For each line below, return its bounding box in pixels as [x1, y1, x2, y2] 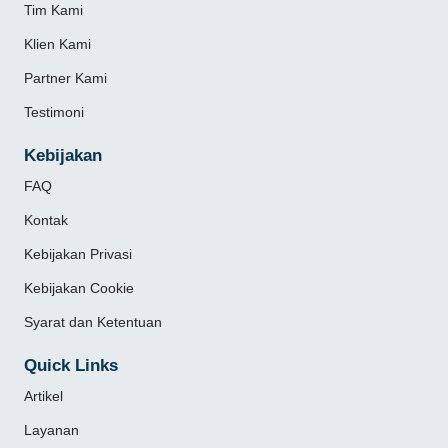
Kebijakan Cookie [24, 279, 135, 296]
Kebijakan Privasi [24, 245, 133, 262]
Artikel [24, 388, 64, 405]
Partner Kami [24, 69, 108, 86]
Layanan [24, 422, 80, 439]
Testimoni [24, 103, 85, 120]
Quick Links [24, 354, 119, 375]
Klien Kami [24, 35, 92, 52]
